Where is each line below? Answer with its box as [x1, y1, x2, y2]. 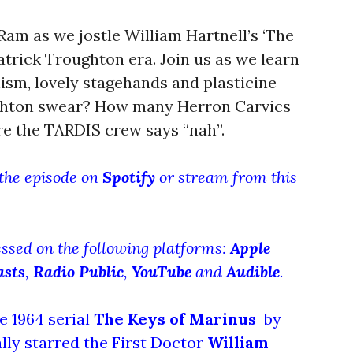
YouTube [132, 261, 191, 281]
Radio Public [33, 261, 124, 281]
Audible [226, 261, 280, 281]
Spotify [102, 166, 155, 187]
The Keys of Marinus [90, 308, 260, 329]
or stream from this [155, 166, 297, 187]
